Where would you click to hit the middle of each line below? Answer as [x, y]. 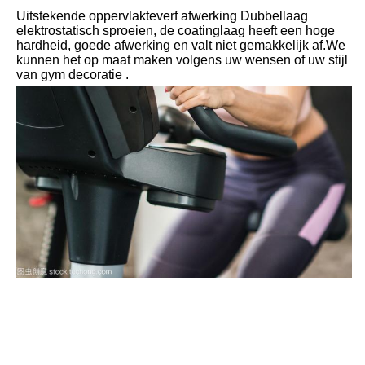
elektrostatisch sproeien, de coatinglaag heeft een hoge [176, 30]
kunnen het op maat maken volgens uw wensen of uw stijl [182, 59]
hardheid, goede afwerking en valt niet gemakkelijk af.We [181, 45]
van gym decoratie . [73, 74]
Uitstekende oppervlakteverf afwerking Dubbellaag [162, 15]
